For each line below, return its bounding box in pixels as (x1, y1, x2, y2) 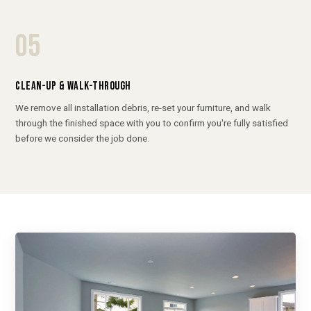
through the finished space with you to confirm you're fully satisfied (15, 117, 289, 128)
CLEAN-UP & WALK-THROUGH (15, 78, 131, 93)
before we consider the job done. (15, 132, 150, 144)
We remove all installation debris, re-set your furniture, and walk (15, 101, 271, 113)
